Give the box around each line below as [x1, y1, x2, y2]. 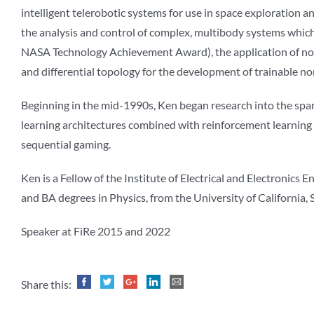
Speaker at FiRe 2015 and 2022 [21, 224, 170, 238]
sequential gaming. [21, 137, 111, 151]
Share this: [21, 278, 74, 292]
